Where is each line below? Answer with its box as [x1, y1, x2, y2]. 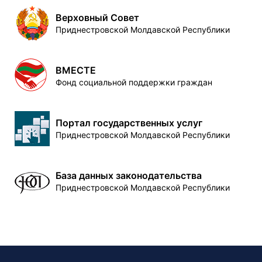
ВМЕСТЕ [56, 64, 96, 76]
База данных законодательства [56, 170, 202, 181]
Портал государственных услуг [56, 117, 202, 129]
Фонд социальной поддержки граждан [56, 77, 212, 87]
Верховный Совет [56, 12, 139, 23]
